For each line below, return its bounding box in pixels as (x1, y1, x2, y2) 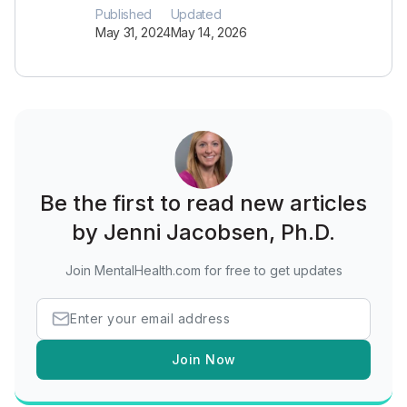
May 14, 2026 (170, 25, 247, 40)
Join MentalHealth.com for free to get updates (65, 263, 342, 278)
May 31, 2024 (95, 25, 171, 40)
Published (95, 6, 152, 22)
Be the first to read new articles (40, 190, 367, 216)
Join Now (171, 352, 236, 367)
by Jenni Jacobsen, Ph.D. (72, 219, 335, 245)
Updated (170, 6, 222, 22)
